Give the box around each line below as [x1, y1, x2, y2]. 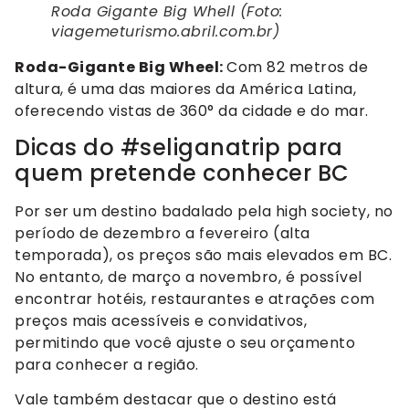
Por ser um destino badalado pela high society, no [15, 201, 393, 223]
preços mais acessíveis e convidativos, [15, 310, 307, 332]
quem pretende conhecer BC [15, 158, 350, 189]
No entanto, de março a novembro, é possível [15, 267, 362, 288]
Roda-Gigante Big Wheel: [15, 56, 226, 78]
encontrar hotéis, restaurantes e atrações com [15, 288, 375, 310]
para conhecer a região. [15, 354, 199, 376]
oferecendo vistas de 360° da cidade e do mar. [15, 100, 369, 121]
